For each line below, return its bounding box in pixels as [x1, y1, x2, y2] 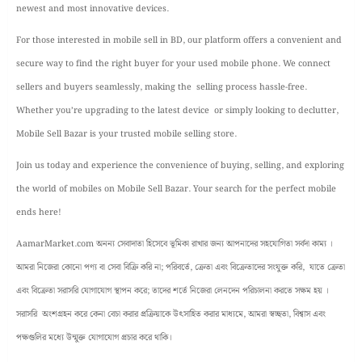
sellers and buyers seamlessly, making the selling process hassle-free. [16, 80, 307, 95]
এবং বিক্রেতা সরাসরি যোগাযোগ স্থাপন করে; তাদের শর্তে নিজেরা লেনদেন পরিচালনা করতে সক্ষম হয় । [16, 284, 329, 298]
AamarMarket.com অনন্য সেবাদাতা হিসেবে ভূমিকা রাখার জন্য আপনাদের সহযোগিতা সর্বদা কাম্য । [16, 237, 333, 251]
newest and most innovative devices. [16, 2, 169, 16]
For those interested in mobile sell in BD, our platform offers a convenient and [16, 33, 342, 48]
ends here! [16, 205, 61, 220]
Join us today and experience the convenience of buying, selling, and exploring [16, 158, 344, 173]
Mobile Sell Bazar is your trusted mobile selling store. [16, 127, 237, 141]
